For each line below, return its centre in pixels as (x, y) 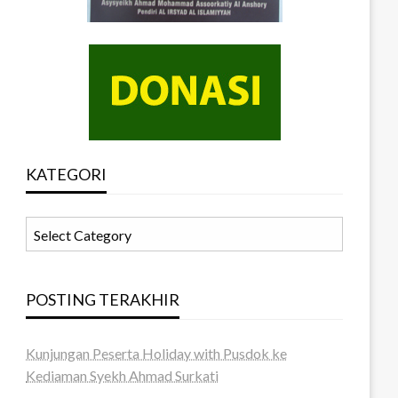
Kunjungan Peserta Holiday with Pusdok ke (157, 353)
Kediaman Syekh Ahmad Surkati (123, 375)
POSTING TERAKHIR (103, 299)
